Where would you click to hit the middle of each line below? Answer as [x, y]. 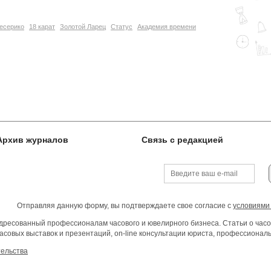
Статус [122, 27]
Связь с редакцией [182, 140]
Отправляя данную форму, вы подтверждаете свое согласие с [125, 206]
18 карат [42, 27]
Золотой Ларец [83, 27]
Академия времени [167, 27]
